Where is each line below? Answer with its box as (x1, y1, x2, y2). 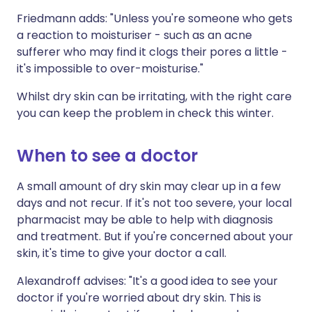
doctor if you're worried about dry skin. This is (17, 290, 261, 306)
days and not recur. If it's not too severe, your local (17, 195, 292, 211)
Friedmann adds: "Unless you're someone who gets (17, 10, 292, 26)
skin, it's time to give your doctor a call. (17, 245, 226, 261)
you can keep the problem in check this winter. (17, 105, 274, 121)
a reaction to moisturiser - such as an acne (17, 27, 252, 43)
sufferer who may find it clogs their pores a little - (17, 44, 288, 60)
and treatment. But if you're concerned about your (17, 228, 293, 244)
